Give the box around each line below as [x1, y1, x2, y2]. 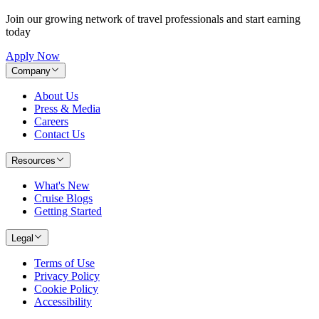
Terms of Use [34, 256, 95, 269]
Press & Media [34, 102, 100, 115]
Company [11, 65, 51, 76]
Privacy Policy [34, 269, 100, 282]
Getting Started [34, 205, 102, 218]
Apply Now [6, 49, 60, 62]
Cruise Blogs [34, 192, 93, 205]
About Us [34, 89, 78, 102]
